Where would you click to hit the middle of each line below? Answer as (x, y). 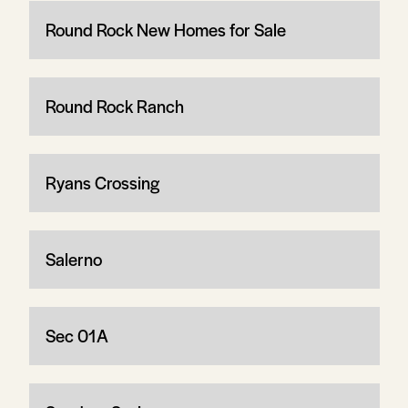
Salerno (73, 259)
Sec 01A (76, 335)
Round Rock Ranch (114, 106)
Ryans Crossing (102, 182)
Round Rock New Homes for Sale (165, 29)
